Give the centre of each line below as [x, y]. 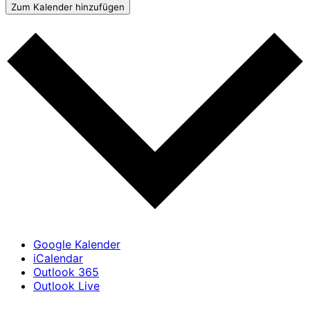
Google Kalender [77, 245]
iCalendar [58, 258]
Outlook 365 [66, 272]
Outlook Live [66, 286]
